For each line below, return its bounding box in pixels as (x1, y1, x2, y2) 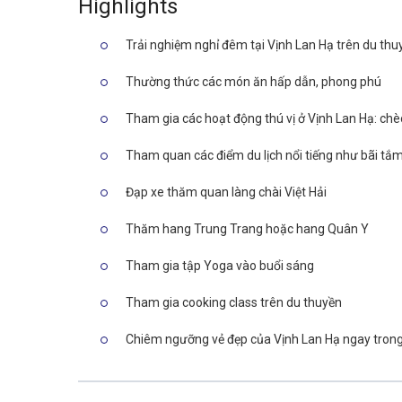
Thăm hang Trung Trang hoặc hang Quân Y (126, 222, 369, 236)
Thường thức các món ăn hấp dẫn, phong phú (126, 74, 381, 89)
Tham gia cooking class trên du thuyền (126, 295, 342, 310)
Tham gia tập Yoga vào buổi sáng (126, 258, 314, 273)
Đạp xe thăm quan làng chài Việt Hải (126, 185, 327, 199)
